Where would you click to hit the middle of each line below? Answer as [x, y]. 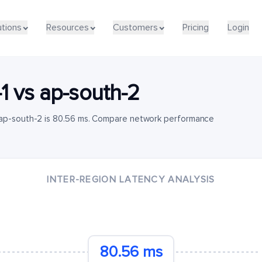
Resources [67, 27]
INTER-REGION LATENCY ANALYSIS [131, 180]
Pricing [195, 27]
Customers [135, 27]
